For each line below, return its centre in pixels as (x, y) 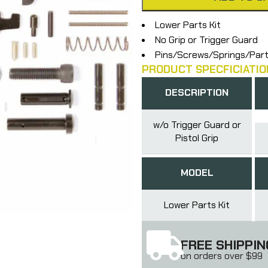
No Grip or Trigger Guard (206, 39)
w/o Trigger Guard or (197, 124)
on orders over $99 (221, 255)
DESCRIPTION (197, 92)
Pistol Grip (197, 138)
